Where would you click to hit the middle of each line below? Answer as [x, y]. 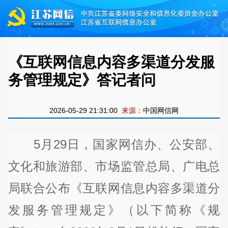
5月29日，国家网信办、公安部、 [114, 144]
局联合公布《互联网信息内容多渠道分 [114, 188]
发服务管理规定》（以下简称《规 [114, 210]
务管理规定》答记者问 [82, 80]
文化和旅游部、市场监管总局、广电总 [114, 166]
